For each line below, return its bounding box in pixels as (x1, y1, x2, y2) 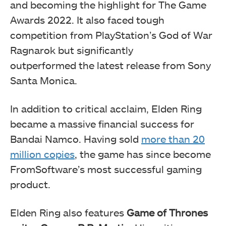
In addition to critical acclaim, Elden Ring (10, 102, 202, 115)
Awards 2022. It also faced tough (10, 14, 164, 26)
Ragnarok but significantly (10, 44, 133, 56)
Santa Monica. (10, 74, 80, 87)
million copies (10, 148, 75, 160)
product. (10, 178, 53, 191)
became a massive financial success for (10, 118, 194, 130)
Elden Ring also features (10, 206, 127, 219)
